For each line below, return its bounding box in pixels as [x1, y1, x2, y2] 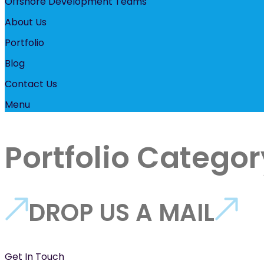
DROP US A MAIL [28, 196, 214, 230]
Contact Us [5, 77, 57, 91]
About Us [5, 15, 47, 29]
